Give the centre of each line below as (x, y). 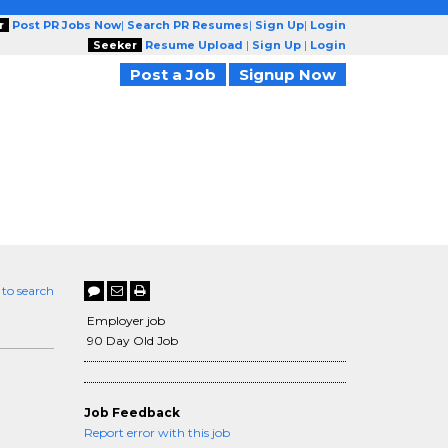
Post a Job (173, 74)
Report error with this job (156, 432)
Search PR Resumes (188, 25)
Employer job (124, 320)
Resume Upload (194, 45)
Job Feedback (131, 412)
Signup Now (287, 74)
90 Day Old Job (130, 340)
